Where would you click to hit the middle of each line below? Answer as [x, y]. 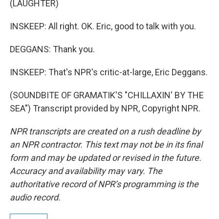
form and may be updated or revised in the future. [106, 158]
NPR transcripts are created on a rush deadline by [105, 131]
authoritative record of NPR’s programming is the [104, 184]
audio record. [35, 197]
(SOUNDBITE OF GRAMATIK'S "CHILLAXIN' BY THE [107, 95]
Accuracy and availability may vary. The [86, 171]
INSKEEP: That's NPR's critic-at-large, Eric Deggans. [109, 72]
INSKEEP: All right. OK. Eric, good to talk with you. [103, 26]
